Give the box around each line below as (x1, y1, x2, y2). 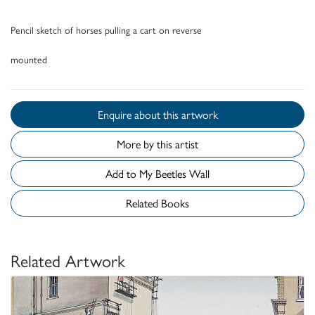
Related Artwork (11, 248, 125, 273)
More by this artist (117, 136, 198, 153)
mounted (11, 52, 47, 67)
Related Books (126, 195, 189, 212)
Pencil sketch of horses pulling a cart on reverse (11, 22, 202, 37)
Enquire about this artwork (162, 106, 218, 123)
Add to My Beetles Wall (155, 165, 210, 182)
